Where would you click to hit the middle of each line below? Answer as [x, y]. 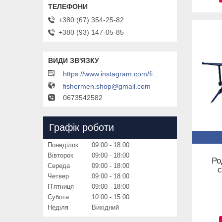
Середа [59, 166]
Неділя [58, 207]
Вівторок [60, 155]
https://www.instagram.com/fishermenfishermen [156, 74]
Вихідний [105, 207]
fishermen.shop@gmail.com [107, 86]
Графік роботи [82, 127]
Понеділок [63, 145]
